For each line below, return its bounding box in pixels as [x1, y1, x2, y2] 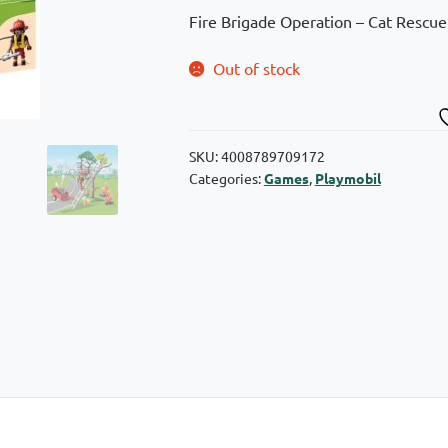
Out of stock [213, 58, 301, 79]
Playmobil [314, 169, 381, 188]
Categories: [188, 169, 264, 188]
